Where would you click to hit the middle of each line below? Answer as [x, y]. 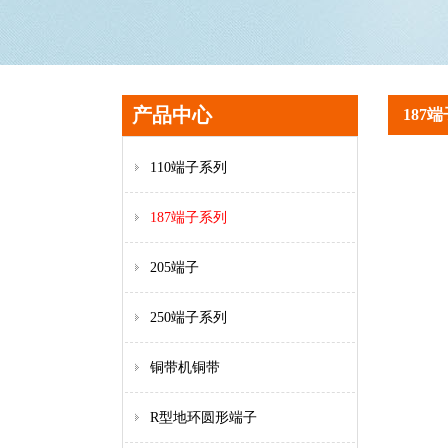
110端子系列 [188, 167]
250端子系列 [188, 317]
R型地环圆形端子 [203, 417]
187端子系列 [188, 217]
